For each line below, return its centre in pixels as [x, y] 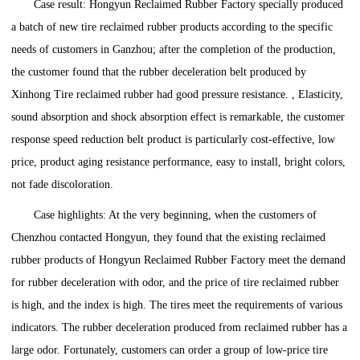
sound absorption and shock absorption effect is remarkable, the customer [178, 117]
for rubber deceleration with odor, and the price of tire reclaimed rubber [176, 283]
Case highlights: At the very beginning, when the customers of [176, 215]
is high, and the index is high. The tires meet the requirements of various [177, 305]
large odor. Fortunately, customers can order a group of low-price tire [170, 350]
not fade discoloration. [63, 185]
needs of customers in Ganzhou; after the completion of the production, [174, 50]
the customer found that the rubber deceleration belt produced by [159, 72]
